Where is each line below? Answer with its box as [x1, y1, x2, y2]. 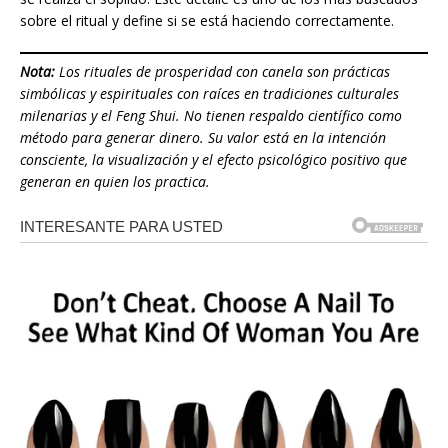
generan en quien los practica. [20, 172, 210, 192]
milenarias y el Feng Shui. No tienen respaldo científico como [20, 106, 402, 126]
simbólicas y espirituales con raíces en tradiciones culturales [20, 84, 399, 104]
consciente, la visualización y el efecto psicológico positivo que [20, 150, 407, 170]
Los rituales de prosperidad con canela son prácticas [55, 62, 390, 82]
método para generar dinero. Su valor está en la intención [20, 128, 386, 148]
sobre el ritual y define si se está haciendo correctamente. [20, 11, 394, 31]
